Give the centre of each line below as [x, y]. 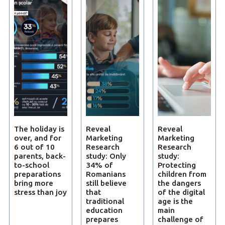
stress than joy [40, 192]
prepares [102, 219]
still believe [106, 183]
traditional [105, 201]
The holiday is [39, 129]
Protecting [177, 165]
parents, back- [40, 156]
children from [182, 174]
